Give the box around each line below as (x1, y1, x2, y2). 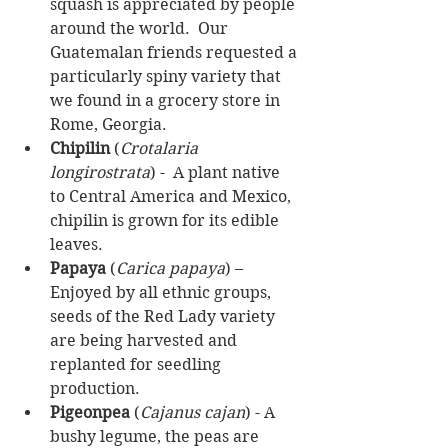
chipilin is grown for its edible (50, 210, 283, 230)
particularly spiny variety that (50, 66, 285, 86)
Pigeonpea (50, 402, 130, 422)
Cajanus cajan (140, 402, 245, 422)
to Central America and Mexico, (50, 186, 295, 206)
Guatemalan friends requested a (50, 42, 301, 62)
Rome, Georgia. (50, 114, 175, 134)
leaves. (50, 234, 111, 254)
